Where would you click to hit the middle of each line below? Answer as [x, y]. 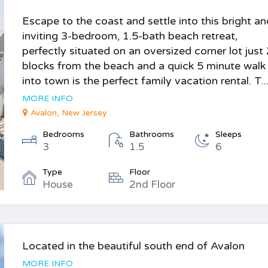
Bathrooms [151, 134]
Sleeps [229, 134]
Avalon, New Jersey [69, 113]
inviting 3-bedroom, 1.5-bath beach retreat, [130, 36]
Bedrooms [64, 134]
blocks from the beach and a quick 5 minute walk [144, 66]
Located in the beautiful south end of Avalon [134, 246]
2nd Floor [152, 185]
